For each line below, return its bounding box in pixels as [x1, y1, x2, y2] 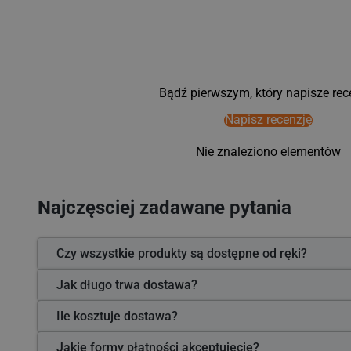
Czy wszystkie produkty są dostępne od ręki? [56, 246, 307, 262]
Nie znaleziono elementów [195, 145, 341, 160]
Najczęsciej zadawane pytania [38, 197, 291, 219]
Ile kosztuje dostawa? [56, 309, 178, 324]
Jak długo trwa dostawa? [56, 277, 197, 293]
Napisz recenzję [224, 112, 312, 127]
